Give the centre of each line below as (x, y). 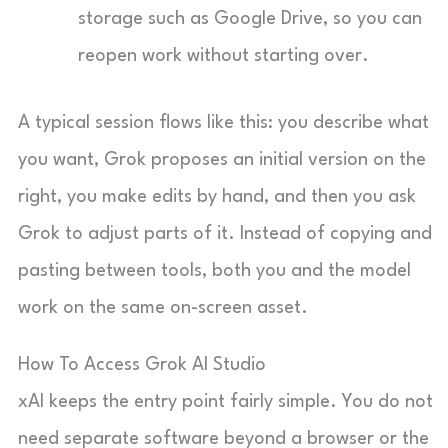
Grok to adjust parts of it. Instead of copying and (225, 234)
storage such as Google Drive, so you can (250, 19)
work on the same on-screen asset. (163, 308)
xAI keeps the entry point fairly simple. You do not (225, 402)
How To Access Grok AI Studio (142, 365)
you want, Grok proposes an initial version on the (222, 160)
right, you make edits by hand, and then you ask (217, 197)
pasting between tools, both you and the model (214, 271)
